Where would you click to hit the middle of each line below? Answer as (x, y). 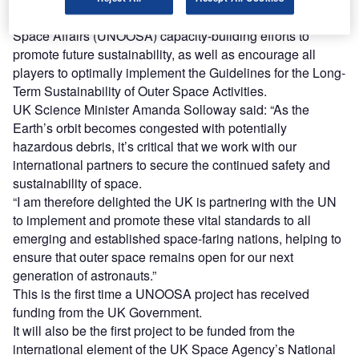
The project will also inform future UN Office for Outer (162, 18)
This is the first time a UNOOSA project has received (161, 294)
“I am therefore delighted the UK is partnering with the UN (175, 202)
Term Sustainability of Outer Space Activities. (140, 91)
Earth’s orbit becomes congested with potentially (150, 128)
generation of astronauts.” (85, 276)
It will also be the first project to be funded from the (154, 331)
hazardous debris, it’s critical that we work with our (155, 147)
